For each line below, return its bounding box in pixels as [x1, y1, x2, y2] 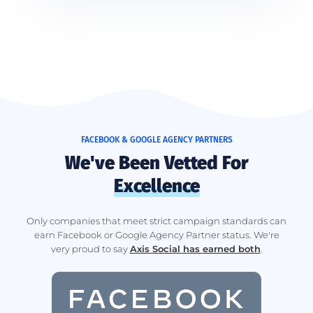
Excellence [113, 175, 200, 197]
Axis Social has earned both [129, 242, 261, 254]
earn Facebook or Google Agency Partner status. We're [34, 228, 279, 240]
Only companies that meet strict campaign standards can [27, 214, 286, 226]
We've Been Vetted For [64, 152, 249, 174]
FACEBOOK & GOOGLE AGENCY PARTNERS [80, 135, 233, 145]
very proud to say [50, 242, 130, 254]
